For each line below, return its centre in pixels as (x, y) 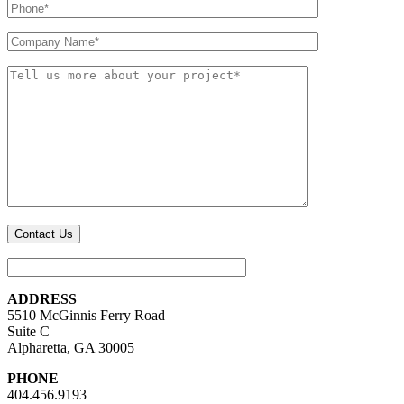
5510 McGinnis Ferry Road (86, 315)
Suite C (28, 331)
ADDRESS (42, 298)
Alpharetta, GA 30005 (71, 347)
